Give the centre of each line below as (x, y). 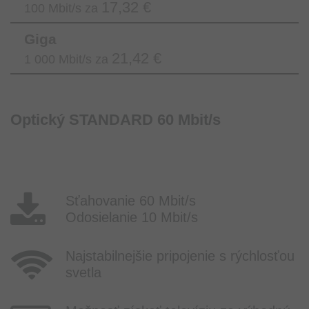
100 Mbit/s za (63, 9)
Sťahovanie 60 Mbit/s (131, 201)
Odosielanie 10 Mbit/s (132, 218)
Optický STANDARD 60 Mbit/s (116, 120)
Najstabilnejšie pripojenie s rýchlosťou (180, 256)
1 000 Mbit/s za (68, 60)
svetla (83, 273)
